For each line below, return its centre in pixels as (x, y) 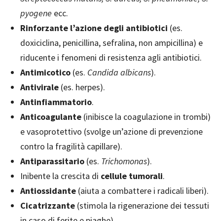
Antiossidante (49, 191)
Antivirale (40, 87)
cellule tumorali (132, 176)
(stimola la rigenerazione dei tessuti (143, 205)
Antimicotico (46, 72)
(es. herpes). (83, 87)
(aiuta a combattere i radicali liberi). (143, 191)
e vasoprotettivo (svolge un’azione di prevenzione (111, 131)
